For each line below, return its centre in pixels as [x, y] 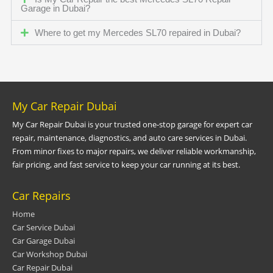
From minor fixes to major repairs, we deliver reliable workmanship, [134, 151]
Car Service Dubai [44, 227]
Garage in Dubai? [55, 9]
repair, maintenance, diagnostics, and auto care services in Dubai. [129, 137]
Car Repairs [41, 196]
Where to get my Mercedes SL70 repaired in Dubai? [138, 33]
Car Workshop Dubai [50, 254]
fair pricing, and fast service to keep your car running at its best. [126, 164]
